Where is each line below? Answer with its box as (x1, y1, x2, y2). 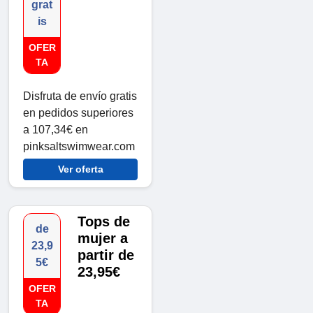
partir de (78, 247, 135, 263)
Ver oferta (57, 163, 103, 175)
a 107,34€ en (23, 124, 88, 136)
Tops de (78, 214, 131, 230)
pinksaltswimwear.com (23, 140, 135, 153)
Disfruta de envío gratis (23, 90, 137, 103)
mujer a (78, 231, 129, 247)
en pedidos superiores (23, 107, 133, 119)
